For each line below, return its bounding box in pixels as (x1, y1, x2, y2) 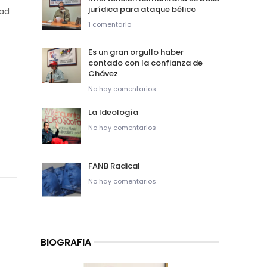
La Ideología (88, 107, 138, 119)
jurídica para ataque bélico (88, 4, 196, 15)
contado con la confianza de (88, 57, 203, 69)
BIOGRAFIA (41, 235, 91, 250)
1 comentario (88, 20, 131, 30)
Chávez (88, 68, 118, 80)
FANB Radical (88, 160, 140, 172)
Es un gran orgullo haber (88, 46, 184, 58)
